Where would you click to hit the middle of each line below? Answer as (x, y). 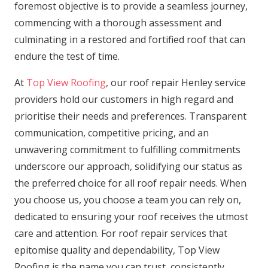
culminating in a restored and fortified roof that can (130, 40)
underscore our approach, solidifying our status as (128, 167)
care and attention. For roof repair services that (121, 234)
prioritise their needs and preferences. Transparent (130, 116)
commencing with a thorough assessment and (118, 23)
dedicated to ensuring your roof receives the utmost (131, 217)
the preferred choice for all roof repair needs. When (130, 183)
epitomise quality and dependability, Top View (117, 250)
